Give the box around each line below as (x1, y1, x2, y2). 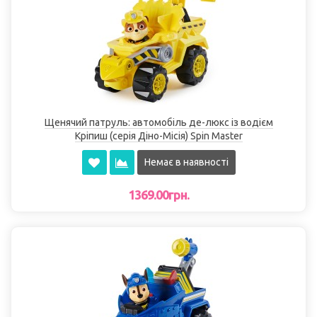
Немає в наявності (144, 156, 229, 168)
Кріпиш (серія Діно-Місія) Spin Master (74, 130, 243, 142)
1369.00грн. (128, 188, 189, 202)
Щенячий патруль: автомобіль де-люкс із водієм (44, 117, 273, 129)
